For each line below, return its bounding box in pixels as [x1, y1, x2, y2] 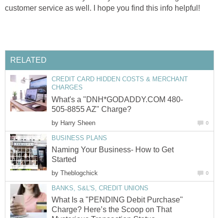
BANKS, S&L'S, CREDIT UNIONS [52, 184, 148, 192]
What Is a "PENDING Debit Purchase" [52, 196, 183, 204]
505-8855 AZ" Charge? [52, 105, 131, 113]
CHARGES [52, 84, 83, 91]
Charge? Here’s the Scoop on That [52, 205, 172, 214]
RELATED [10, 56, 47, 65]
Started [52, 155, 76, 164]
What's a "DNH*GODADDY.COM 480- [52, 95, 183, 104]
